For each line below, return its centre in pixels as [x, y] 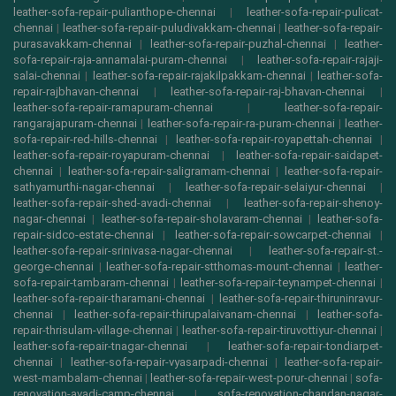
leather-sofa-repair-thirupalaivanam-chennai [185, 315]
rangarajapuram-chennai [75, 124]
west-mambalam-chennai [78, 378]
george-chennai [53, 267]
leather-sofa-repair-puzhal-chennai [238, 44]
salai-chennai [47, 76]
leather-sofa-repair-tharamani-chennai [109, 299]
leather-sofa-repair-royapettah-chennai [274, 140]
